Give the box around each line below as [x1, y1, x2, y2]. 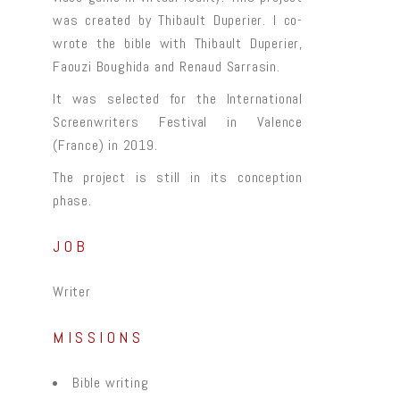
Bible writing [72, 373, 149, 392]
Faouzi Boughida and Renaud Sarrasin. [53, 57, 280, 76]
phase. [53, 191, 92, 210]
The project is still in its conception [53, 168, 303, 187]
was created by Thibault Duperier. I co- [53, 11, 303, 29]
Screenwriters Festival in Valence [53, 112, 303, 131]
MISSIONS [53, 327, 144, 347]
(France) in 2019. [53, 136, 158, 154]
